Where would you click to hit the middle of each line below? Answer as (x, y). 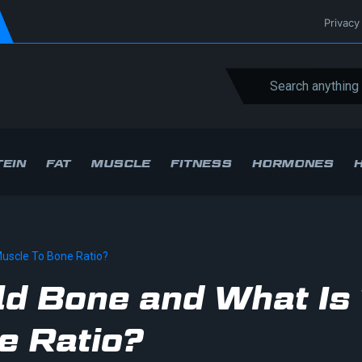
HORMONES (293, 163)
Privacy (342, 23)
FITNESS (201, 163)
